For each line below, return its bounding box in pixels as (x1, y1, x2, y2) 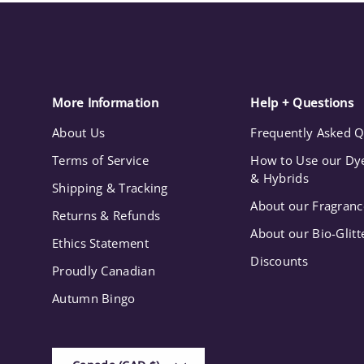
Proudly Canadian (52, 262, 155, 279)
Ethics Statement (52, 235, 149, 252)
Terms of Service (52, 152, 149, 169)
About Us (52, 124, 106, 141)
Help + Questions (250, 94, 354, 111)
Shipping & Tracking (52, 180, 168, 197)
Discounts (250, 253, 308, 270)
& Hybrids (250, 170, 309, 187)
